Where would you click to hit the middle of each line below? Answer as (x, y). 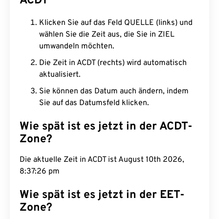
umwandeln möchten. (77, 46)
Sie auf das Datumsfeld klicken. (94, 103)
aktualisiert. (60, 75)
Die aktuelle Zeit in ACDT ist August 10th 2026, (102, 160)
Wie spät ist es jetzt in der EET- (102, 195)
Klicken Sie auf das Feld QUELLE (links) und (116, 23)
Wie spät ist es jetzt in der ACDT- (106, 127)
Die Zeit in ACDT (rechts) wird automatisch (113, 63)
